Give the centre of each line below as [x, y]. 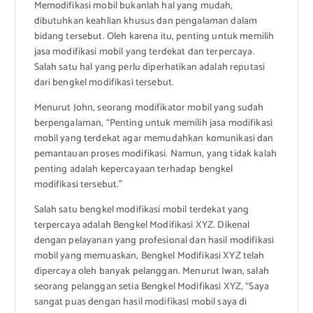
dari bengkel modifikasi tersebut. [104, 83]
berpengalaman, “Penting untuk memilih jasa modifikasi [153, 124]
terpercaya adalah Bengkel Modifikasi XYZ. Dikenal [142, 226]
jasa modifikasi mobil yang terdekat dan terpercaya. [144, 52]
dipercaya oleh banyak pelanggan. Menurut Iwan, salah [151, 272]
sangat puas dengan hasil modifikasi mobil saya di [140, 303]
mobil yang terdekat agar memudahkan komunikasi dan [154, 139]
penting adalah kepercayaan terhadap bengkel [133, 170]
